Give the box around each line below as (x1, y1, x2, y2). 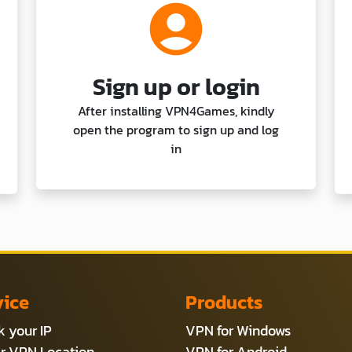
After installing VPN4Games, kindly (77, 101, 275, 120)
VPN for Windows (185, 319, 291, 341)
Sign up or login (92, 68, 260, 104)
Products (185, 288, 263, 316)
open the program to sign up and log (73, 119, 279, 139)
